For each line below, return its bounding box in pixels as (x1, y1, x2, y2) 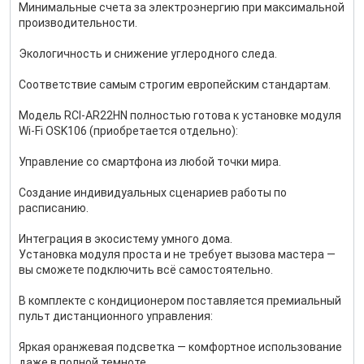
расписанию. (19, 201, 89, 214)
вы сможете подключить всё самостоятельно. (19, 263, 273, 276)
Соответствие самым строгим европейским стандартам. (19, 78, 331, 91)
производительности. (19, 16, 137, 29)
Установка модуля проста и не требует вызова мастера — (19, 248, 336, 261)
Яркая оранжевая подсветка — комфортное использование (19, 340, 342, 353)
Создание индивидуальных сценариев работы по (19, 186, 287, 199)
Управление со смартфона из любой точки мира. (19, 155, 281, 168)
